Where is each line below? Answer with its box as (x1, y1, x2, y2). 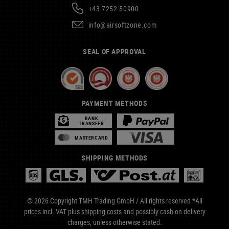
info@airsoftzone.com (88, 19, 157, 30)
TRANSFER (79, 120, 104, 127)
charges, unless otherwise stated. (67, 217, 162, 227)
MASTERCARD (75, 134, 108, 141)
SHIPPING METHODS (81, 153, 148, 163)
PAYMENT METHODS (81, 98, 148, 108)
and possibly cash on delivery (121, 207, 205, 216)
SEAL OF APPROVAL (83, 47, 146, 56)
